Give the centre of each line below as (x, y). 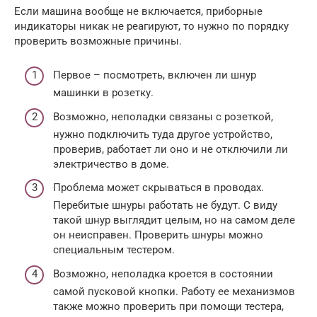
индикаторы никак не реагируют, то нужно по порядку (151, 26)
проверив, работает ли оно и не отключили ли (171, 149)
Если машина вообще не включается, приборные (138, 11)
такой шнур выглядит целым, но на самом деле (174, 220)
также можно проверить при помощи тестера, (168, 306)
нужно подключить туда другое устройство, (163, 134)
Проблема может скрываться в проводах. (158, 188)
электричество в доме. (111, 164)
